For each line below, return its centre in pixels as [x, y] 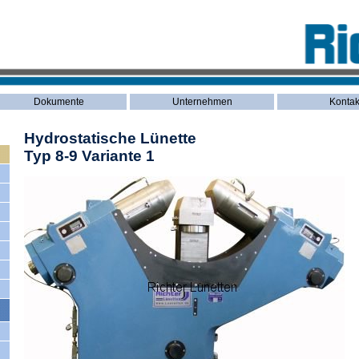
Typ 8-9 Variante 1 [89, 156]
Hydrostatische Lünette [110, 138]
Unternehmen [202, 102]
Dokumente [58, 102]
